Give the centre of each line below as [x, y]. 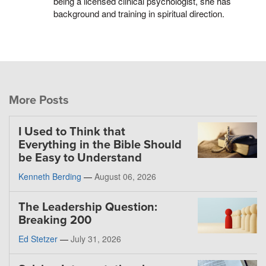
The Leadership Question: [88, 207]
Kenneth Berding [50, 176]
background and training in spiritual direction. [139, 13]
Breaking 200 [55, 220]
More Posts [39, 100]
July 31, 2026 [96, 238]
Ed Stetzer [38, 238]
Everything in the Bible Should [100, 145]
